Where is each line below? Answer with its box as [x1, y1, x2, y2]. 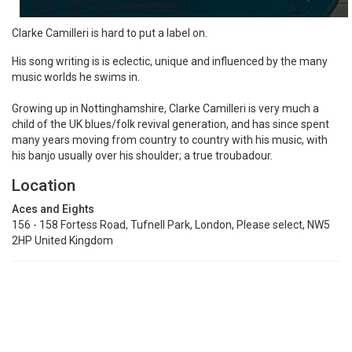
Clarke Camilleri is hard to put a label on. [12, 27, 207, 40]
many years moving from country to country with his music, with [12, 134, 328, 147]
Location [12, 176, 75, 196]
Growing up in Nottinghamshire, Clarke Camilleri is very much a [12, 102, 319, 115]
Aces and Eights [12, 203, 94, 216]
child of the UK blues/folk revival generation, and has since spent [12, 118, 329, 131]
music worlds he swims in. [12, 71, 140, 84]
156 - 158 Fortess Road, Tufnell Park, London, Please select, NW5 [12, 218, 330, 232]
